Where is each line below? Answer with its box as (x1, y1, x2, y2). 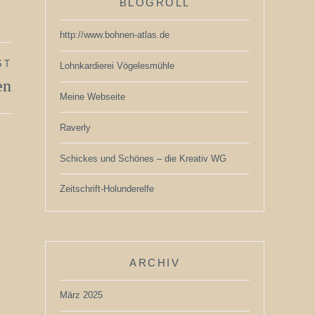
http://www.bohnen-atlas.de (60, 30, 169, 41)
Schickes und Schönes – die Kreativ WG (60, 153, 226, 164)
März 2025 (60, 290, 103, 301)
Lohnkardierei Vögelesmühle (60, 60, 174, 72)
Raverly (60, 122, 91, 133)
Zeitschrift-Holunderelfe (60, 184, 154, 195)
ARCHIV (129, 256, 180, 269)
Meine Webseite (60, 91, 125, 102)
